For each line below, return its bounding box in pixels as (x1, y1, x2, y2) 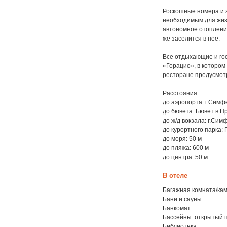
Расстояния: (163, 90, 199, 97)
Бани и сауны (163, 196, 202, 203)
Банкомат (163, 205, 191, 212)
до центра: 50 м (163, 154, 208, 161)
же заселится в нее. (163, 35, 220, 42)
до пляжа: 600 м (163, 144, 209, 152)
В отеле (163, 172, 188, 179)
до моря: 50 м (163, 135, 202, 142)
